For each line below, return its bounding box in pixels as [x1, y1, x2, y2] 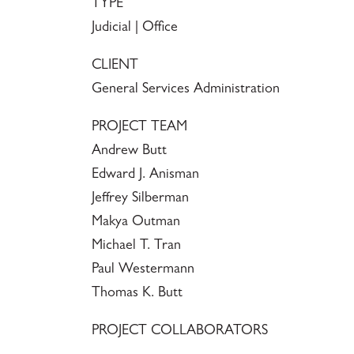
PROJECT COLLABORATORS [91, 324, 268, 339]
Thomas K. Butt [91, 286, 183, 301]
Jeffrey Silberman [91, 191, 189, 206]
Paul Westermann [91, 262, 194, 277]
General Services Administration [91, 82, 280, 97]
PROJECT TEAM [91, 120, 187, 135]
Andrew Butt [91, 144, 167, 159]
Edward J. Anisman [91, 168, 199, 183]
